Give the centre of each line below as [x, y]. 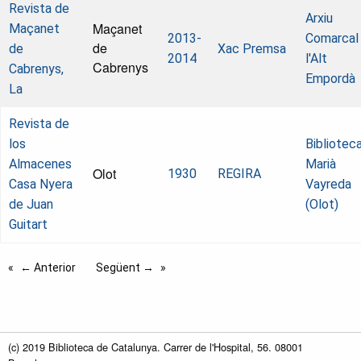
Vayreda [328, 185]
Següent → [125, 268]
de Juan [31, 205]
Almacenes [40, 164]
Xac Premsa [252, 49]
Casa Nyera [41, 185]
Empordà [330, 79]
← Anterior [48, 268]
